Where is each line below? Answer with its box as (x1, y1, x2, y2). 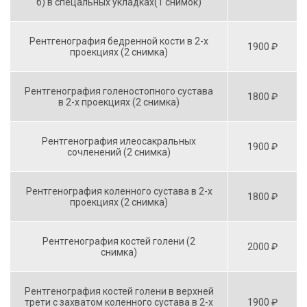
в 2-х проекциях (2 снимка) (58, 96, 180, 108)
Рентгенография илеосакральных (42, 135, 196, 147)
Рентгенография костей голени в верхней (24, 285, 214, 297)
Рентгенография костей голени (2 (42, 235, 195, 247)
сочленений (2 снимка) (67, 146, 171, 158)
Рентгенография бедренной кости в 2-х (29, 35, 208, 47)
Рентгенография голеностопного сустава (25, 85, 213, 97)
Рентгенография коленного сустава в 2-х (25, 185, 212, 197)
